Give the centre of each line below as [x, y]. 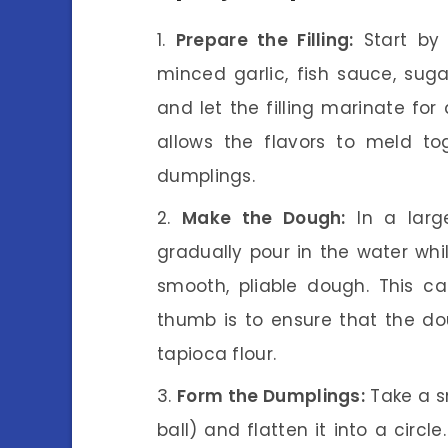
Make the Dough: [264, 217]
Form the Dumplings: [271, 395]
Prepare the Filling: [264, 39]
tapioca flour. [217, 353]
